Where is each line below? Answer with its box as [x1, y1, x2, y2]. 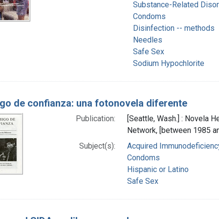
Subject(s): [79, 141, 116, 151]
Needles [132, 35, 162, 44]
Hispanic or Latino [127, 164, 189, 174]
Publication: [76, 113, 116, 123]
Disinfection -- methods [132, 23, 215, 33]
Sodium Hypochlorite [132, 58, 204, 68]
